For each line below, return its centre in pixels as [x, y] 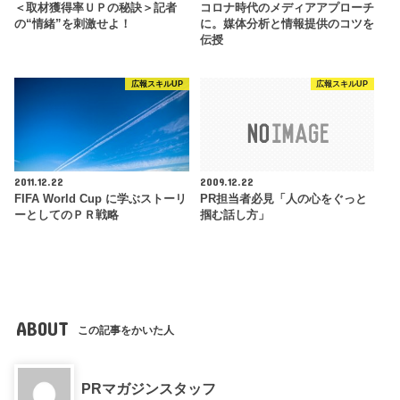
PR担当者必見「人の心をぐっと [283, 199]
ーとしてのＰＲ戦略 [67, 215]
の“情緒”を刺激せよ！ [73, 24]
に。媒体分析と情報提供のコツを [287, 24]
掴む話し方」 [234, 215]
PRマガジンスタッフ [149, 388]
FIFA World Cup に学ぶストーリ [101, 199]
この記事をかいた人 [126, 330]
